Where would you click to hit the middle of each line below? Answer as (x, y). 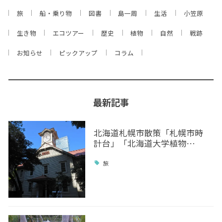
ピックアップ (79, 53)
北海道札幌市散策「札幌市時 (148, 133)
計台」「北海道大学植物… (144, 143)
